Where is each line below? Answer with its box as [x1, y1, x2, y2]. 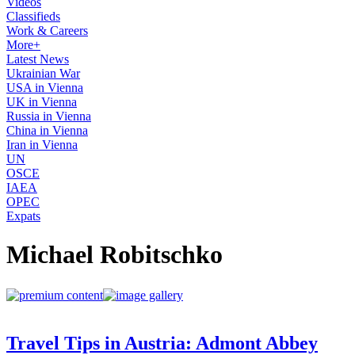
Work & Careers [6, 24, 88, 37]
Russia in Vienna [6, 109, 91, 123]
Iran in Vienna [6, 138, 78, 151]
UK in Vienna [6, 95, 77, 109]
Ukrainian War [6, 67, 80, 80]
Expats [6, 209, 40, 223]
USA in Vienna [6, 81, 83, 94]
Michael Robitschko [6, 240, 223, 269]
